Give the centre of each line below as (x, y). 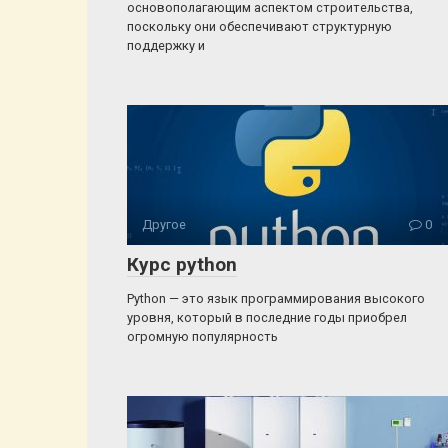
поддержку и (166, 45)
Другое (164, 224)
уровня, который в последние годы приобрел (267, 317)
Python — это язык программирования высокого (276, 298)
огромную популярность (202, 336)
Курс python (182, 264)
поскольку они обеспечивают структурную (259, 26)
